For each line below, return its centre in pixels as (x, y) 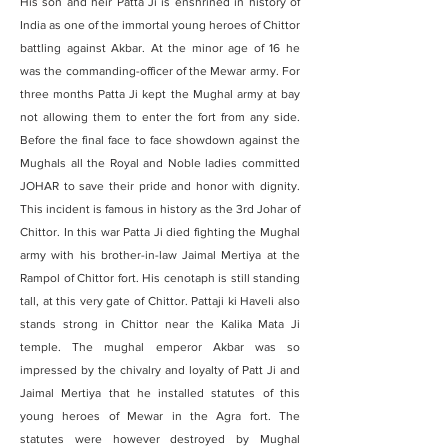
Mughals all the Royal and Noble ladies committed (160, 163)
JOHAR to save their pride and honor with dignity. (160, 186)
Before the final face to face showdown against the (160, 140)
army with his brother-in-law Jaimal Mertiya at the (160, 255)
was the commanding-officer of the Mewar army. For (160, 71)
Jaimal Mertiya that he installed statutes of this (160, 393)
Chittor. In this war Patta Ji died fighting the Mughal (160, 232)
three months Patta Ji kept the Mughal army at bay (160, 94)
